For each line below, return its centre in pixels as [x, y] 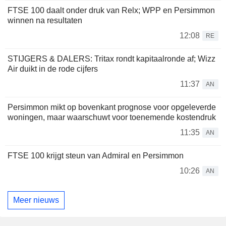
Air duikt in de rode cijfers [53, 69]
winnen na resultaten [45, 21]
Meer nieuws [36, 200]
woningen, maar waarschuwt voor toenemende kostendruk [112, 118]
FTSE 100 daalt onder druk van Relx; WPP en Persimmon [111, 11]
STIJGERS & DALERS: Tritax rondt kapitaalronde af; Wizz [111, 59]
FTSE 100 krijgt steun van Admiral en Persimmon [96, 156]
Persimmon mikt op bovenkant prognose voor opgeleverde [112, 107]
